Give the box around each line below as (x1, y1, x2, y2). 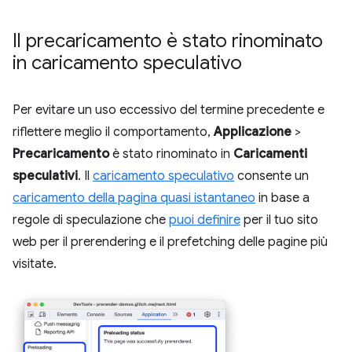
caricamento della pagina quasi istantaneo (13, 190, 255, 207)
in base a (255, 190, 310, 207)
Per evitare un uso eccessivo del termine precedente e (13, 102, 324, 119)
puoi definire (169, 212, 240, 229)
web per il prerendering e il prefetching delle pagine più (13, 234, 328, 251)
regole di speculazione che (13, 212, 169, 229)
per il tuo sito (240, 212, 318, 229)
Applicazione (214, 124, 291, 141)
